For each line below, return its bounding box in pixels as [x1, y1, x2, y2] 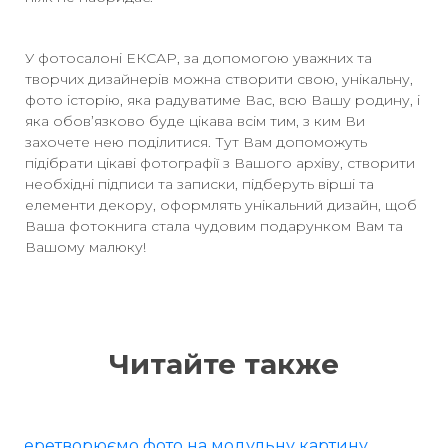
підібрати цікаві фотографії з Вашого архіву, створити [25, 154, 415, 172]
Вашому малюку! [25, 238, 146, 256]
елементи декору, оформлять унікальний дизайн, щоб [25, 196, 417, 214]
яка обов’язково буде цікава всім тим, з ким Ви [25, 112, 365, 130]
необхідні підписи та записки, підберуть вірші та [25, 175, 374, 193]
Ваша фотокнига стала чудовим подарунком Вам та [25, 217, 403, 235]
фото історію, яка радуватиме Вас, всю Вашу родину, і [25, 91, 420, 109]
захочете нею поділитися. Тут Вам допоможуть [25, 133, 367, 151]
